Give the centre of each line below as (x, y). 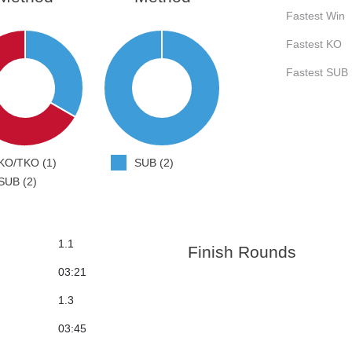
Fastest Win (315, 16)
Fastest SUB (317, 73)
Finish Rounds (242, 252)
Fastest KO (314, 44)
